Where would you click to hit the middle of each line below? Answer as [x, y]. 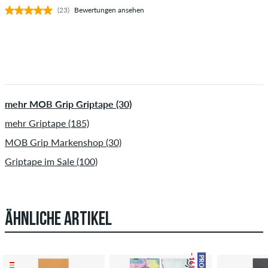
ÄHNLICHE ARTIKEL [58, 220]
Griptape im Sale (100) [51, 161]
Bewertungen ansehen [109, 10]
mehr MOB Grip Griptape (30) [68, 103]
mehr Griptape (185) [47, 123]
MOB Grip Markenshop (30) [63, 142]
